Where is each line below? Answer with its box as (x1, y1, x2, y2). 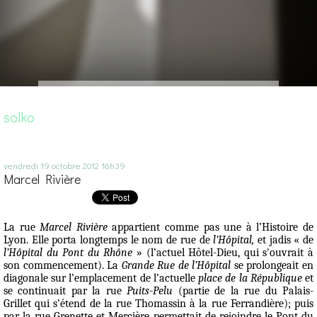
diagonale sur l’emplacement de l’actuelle (4, 272, 199, 285)
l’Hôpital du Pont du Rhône (4, 246, 133, 260)
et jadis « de (254, 234, 314, 247)
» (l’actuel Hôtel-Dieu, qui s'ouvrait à (132, 246, 314, 260)
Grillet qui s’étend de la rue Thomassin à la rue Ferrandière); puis (4, 297, 313, 311)
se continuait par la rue (4, 284, 127, 298)
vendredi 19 (4, 158, 50, 171)
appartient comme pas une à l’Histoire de (107, 221, 314, 234)
